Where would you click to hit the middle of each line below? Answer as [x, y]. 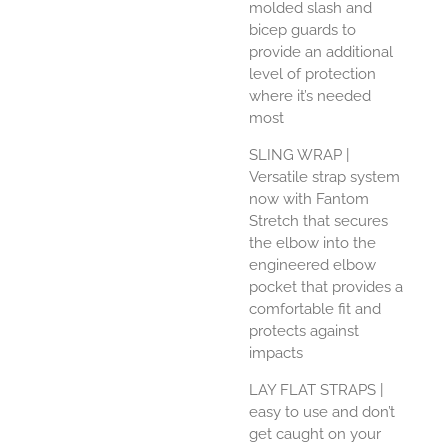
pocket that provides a [326, 287]
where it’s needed [310, 96]
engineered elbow [312, 265]
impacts [276, 353]
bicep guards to [302, 30]
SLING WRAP [295, 155]
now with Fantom [309, 199]
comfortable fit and [315, 309]
